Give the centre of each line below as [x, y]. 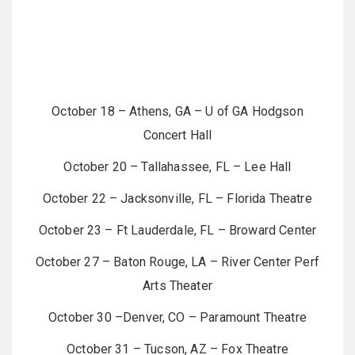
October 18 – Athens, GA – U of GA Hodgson [177, 111]
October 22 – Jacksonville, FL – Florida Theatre [177, 198]
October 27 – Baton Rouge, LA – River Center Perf [177, 262]
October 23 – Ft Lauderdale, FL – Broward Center [177, 230]
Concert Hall [177, 135]
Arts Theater [177, 286]
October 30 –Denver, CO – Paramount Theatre [177, 317]
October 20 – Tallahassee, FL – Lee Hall [177, 167]
